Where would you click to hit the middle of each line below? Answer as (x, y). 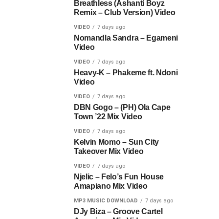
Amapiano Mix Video (111, 186)
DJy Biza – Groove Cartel (118, 212)
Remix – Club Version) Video (125, 13)
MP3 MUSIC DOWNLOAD (106, 201)
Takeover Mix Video (109, 152)
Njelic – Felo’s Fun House (119, 177)
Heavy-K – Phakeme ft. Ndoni (126, 73)
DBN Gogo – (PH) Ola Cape (122, 108)
